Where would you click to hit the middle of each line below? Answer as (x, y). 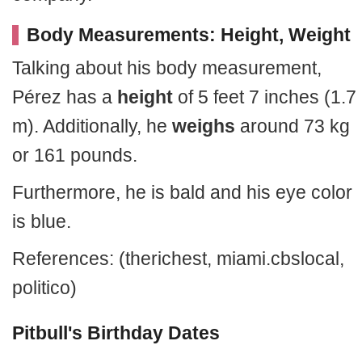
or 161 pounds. (75, 155)
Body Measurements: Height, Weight (189, 35)
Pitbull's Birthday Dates (116, 333)
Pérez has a (65, 97)
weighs (204, 126)
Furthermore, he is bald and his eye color (182, 192)
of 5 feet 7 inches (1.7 (265, 97)
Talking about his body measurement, (167, 68)
